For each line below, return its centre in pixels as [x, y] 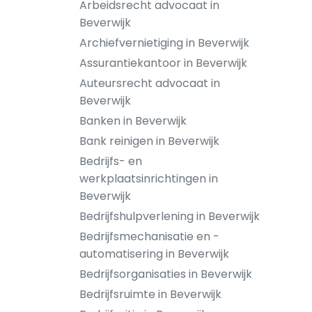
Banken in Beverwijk [133, 121]
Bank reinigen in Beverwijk [149, 141]
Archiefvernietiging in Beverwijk [164, 43]
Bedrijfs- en [111, 161]
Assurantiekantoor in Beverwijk [163, 63]
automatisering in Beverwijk [154, 254]
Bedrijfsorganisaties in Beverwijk [166, 274]
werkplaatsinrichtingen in [149, 179]
